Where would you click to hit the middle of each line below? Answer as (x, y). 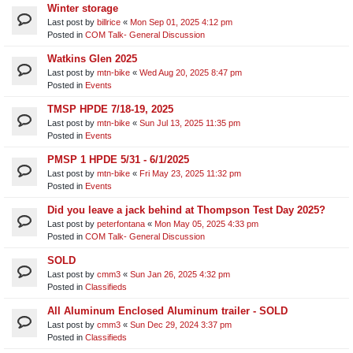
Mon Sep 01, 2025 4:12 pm (181, 22)
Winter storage (83, 8)
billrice (109, 22)
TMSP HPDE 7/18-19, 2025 (110, 109)
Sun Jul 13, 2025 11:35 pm (190, 123)
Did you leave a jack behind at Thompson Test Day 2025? (186, 210)
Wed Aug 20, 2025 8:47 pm (191, 72)
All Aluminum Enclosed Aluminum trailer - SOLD (167, 310)
